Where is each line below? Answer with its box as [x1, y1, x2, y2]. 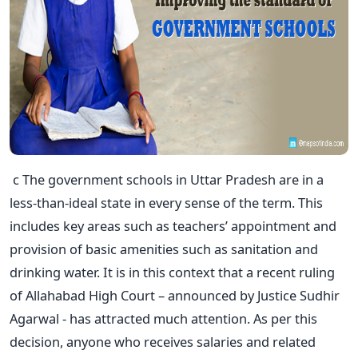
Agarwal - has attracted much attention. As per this [10, 308, 317, 328]
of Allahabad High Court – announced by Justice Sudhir [10, 285, 340, 304]
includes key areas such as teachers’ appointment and [10, 216, 336, 235]
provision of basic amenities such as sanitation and [10, 239, 318, 258]
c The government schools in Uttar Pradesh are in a [10, 169, 324, 189]
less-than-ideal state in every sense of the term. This [10, 193, 323, 212]
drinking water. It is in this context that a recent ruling [10, 262, 335, 281]
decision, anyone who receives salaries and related [10, 332, 316, 351]
